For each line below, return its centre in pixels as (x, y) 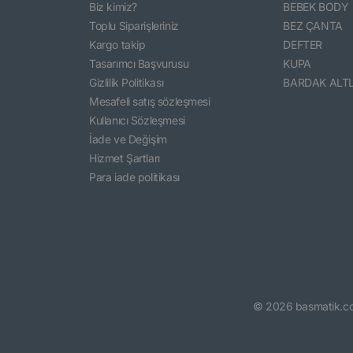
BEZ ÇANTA (313, 25)
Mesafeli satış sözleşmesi (150, 101)
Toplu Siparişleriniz (134, 25)
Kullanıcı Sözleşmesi (137, 120)
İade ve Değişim (128, 139)
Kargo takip (117, 44)
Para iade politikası (134, 176)
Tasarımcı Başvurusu (139, 63)
